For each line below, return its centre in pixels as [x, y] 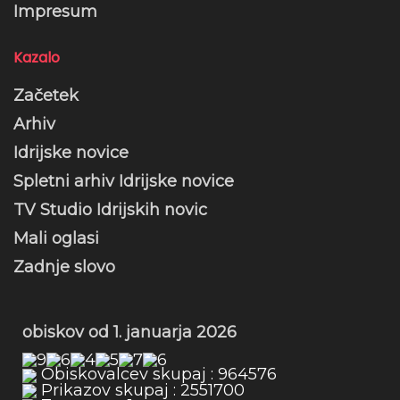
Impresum [55, 12]
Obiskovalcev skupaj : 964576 [157, 375]
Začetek [46, 96]
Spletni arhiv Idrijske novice [124, 182]
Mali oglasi [56, 239]
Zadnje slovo [64, 267]
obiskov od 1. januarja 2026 [129, 333]
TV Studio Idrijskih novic [110, 210]
